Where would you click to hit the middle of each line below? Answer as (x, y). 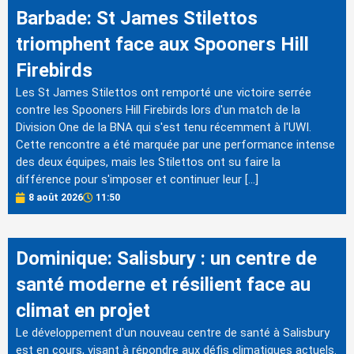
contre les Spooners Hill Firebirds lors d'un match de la (158, 109)
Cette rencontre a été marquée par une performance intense (175, 144)
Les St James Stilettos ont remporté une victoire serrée (164, 92)
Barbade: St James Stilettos (137, 18)
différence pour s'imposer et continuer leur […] (137, 179)
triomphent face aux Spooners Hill (162, 44)
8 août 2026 (56, 198)
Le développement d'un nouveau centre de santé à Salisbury (173, 333)
